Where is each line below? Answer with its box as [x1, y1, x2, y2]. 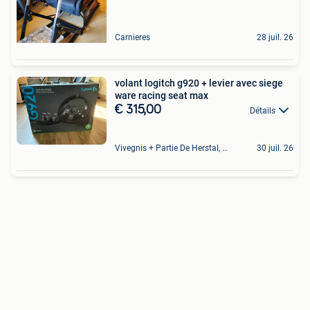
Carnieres [115, 33, 150, 42]
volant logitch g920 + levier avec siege [115, 77, 283, 89]
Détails [250, 106, 275, 116]
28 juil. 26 [257, 33, 293, 42]
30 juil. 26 [257, 143, 293, 154]
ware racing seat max [115, 90, 208, 101]
